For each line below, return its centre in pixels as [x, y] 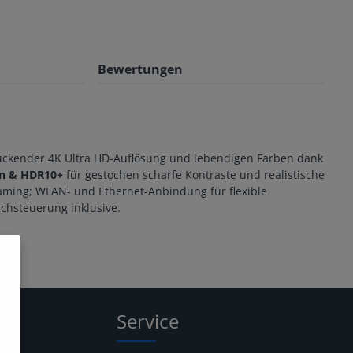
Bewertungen [140, 69]
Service [148, 321]
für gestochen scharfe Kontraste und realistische [194, 174]
